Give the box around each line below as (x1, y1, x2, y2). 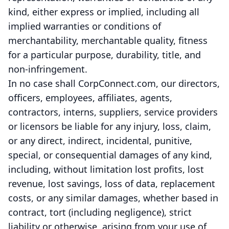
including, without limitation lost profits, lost (8, 163, 204, 175)
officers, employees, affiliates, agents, (8, 91, 172, 104)
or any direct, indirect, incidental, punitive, (8, 134, 192, 147)
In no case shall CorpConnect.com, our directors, (8, 77, 220, 89)
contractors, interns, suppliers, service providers (8, 106, 218, 118)
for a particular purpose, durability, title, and (8, 49, 201, 61)
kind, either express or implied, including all (8, 6, 199, 18)
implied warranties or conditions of (8, 20, 161, 32)
